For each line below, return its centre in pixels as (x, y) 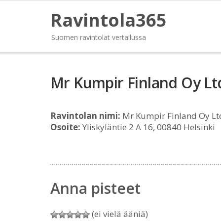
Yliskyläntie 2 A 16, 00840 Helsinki (148, 127)
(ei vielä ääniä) (119, 214)
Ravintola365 (109, 20)
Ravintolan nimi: (85, 116)
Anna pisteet (95, 188)
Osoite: (65, 127)
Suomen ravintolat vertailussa (99, 37)
